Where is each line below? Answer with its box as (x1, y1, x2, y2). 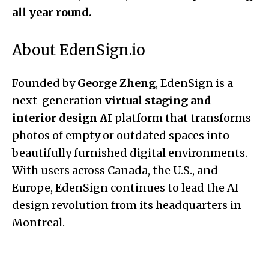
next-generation (12, 94, 105, 107)
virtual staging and (105, 94, 211, 107)
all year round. (12, 5, 92, 19)
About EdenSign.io (12, 41, 145, 59)
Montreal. (12, 216, 65, 229)
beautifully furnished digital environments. (12, 146, 247, 160)
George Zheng (77, 76, 156, 90)
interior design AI (12, 111, 112, 125)
